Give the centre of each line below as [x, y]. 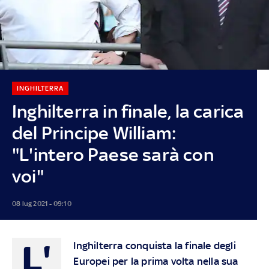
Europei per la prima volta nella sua [156, 261]
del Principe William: [94, 133]
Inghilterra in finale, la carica [128, 111]
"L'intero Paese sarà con [113, 154]
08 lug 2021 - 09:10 [41, 203]
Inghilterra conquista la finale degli [155, 245]
